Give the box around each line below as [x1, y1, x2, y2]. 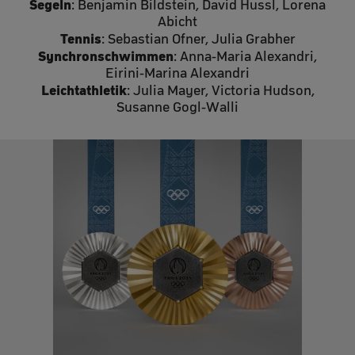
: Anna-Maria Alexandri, [174, 48, 317, 64]
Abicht [158, 13, 197, 29]
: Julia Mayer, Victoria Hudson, [126, 82, 315, 98]
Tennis [59, 29, 101, 47]
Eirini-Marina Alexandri [105, 64, 250, 81]
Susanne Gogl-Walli [116, 98, 239, 115]
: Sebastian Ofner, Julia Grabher [101, 30, 296, 47]
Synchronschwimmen [38, 47, 174, 64]
